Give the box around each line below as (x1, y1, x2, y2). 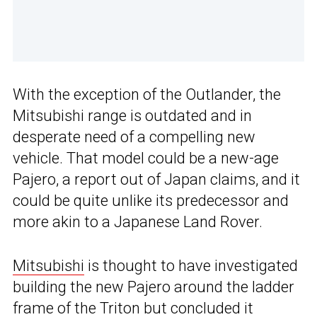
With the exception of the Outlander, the (13, 86, 281, 104)
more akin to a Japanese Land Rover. (13, 213, 263, 231)
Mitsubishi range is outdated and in (13, 107, 252, 125)
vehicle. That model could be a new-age (13, 149, 279, 168)
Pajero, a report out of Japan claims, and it (13, 171, 300, 189)
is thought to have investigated (84, 257, 298, 275)
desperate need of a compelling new (13, 128, 255, 146)
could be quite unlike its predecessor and (13, 192, 289, 210)
